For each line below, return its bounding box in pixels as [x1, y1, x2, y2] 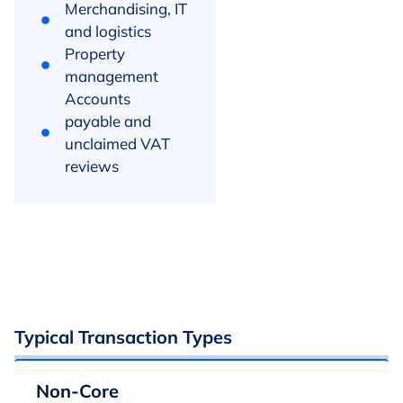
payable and [65, 112, 152, 130]
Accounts [65, 89, 131, 108]
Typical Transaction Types [14, 326, 232, 348]
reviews [65, 157, 120, 175]
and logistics [65, 22, 152, 40]
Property [65, 44, 126, 63]
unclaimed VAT [65, 134, 171, 153]
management [65, 67, 159, 85]
